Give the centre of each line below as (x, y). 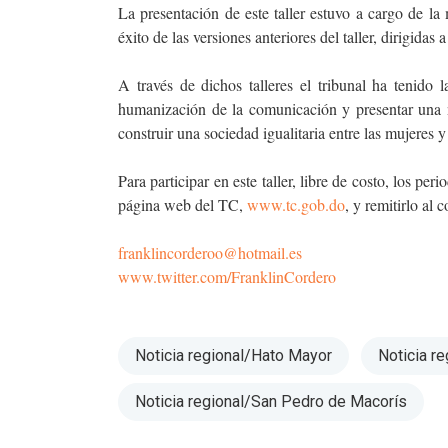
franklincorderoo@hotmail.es (210, 252)
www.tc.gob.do (296, 204)
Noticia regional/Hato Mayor (233, 355)
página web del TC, (182, 204)
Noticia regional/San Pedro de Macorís (271, 401)
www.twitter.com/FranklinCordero (227, 276)
